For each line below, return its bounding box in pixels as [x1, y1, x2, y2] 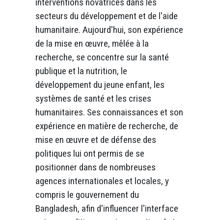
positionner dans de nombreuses [35, 161, 156, 173]
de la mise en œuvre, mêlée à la [35, 37, 149, 49]
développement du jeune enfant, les [35, 79, 165, 90]
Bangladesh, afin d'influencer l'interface [35, 202, 178, 214]
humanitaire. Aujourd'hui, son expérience [35, 24, 183, 35]
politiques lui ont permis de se [35, 147, 144, 159]
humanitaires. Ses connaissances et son [35, 106, 183, 118]
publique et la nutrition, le [35, 65, 127, 77]
